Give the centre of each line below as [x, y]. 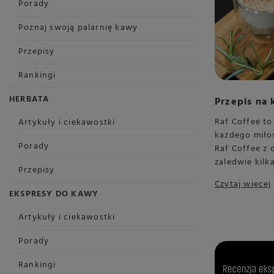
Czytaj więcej [243, 184]
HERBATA [29, 99]
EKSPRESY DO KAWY [54, 194]
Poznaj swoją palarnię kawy [78, 28]
